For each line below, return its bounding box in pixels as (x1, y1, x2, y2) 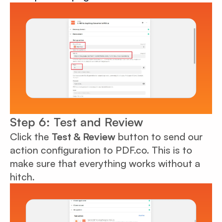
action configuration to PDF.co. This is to (10, 143, 192, 156)
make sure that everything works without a (10, 157, 200, 169)
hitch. (10, 170, 35, 183)
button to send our (115, 130, 203, 143)
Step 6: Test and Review (10, 114, 143, 129)
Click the (10, 130, 52, 143)
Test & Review (52, 130, 115, 143)
